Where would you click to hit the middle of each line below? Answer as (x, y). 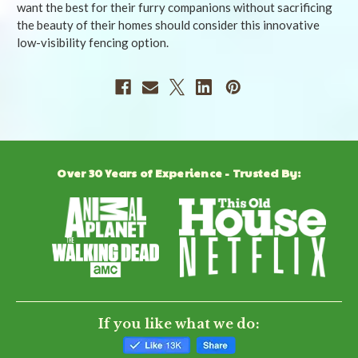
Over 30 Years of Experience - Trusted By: (179, 173)
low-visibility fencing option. (93, 43)
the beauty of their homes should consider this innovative (168, 25)
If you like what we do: (179, 324)
